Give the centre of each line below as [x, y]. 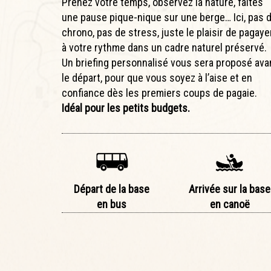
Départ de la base [112, 189]
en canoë [230, 204]
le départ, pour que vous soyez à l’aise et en [157, 78]
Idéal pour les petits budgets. [126, 108]
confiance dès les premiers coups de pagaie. [159, 93]
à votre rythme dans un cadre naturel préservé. [164, 47]
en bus [112, 204]
